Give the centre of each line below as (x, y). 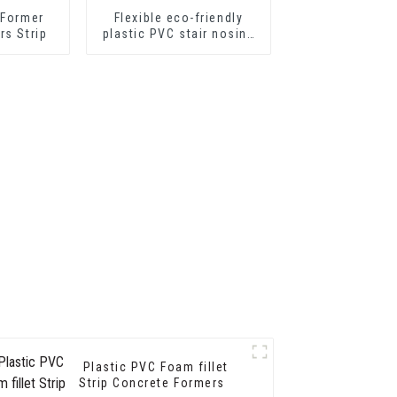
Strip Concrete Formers (169, 383)
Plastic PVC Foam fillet (139, 367)
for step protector (179, 49)
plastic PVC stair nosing (179, 33)
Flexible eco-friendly (179, 17)
